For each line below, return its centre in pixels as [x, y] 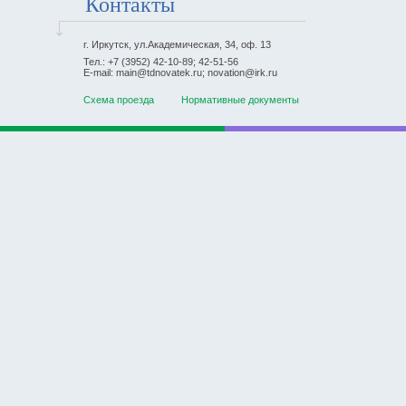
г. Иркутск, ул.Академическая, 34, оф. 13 [177, 44]
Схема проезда [119, 99]
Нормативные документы [240, 99]
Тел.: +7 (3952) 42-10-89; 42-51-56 [161, 62]
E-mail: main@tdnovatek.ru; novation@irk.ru [180, 73]
